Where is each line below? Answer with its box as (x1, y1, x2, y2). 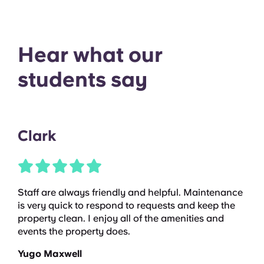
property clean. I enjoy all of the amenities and (18, 213, 224, 225)
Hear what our (18, 42, 163, 67)
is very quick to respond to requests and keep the (18, 200, 235, 212)
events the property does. (18, 226, 130, 237)
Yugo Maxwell (18, 248, 82, 260)
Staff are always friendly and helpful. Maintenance (18, 187, 243, 199)
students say (18, 67, 147, 92)
